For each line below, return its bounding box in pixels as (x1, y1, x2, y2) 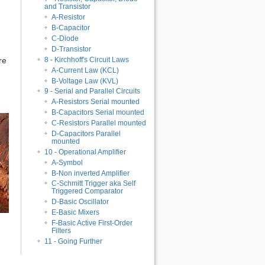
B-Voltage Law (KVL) (51, 76, 119, 85)
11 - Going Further (44, 237, 103, 245)
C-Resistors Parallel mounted (51, 119, 147, 128)
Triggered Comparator (51, 187, 124, 196)
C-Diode (51, 34, 79, 43)
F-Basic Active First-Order (51, 219, 133, 228)
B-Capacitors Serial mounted (51, 108, 145, 117)
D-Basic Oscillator (51, 198, 109, 206)
